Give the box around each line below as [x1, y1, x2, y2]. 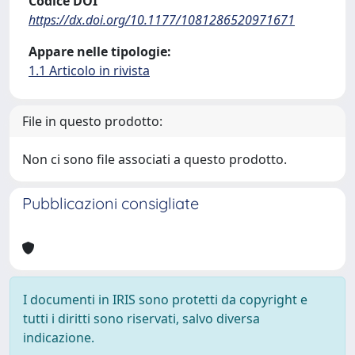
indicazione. [23, 328, 94, 346]
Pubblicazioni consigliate [22, 193, 199, 213]
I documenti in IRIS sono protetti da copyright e [23, 290, 307, 308]
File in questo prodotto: [22, 112, 162, 130]
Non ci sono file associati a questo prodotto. [22, 150, 287, 168]
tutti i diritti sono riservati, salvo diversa [23, 309, 260, 327]
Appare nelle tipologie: [29, 42, 171, 60]
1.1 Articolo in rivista [29, 61, 150, 79]
